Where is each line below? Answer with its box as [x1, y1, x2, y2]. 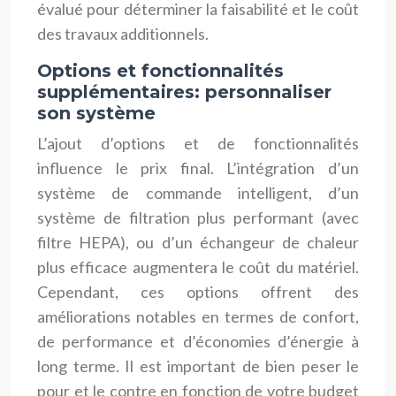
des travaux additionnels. [37, 23, 209, 43]
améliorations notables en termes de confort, [37, 306, 359, 326]
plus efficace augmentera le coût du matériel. [37, 256, 359, 277]
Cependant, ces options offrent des [37, 281, 359, 301]
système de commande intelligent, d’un [37, 182, 359, 202]
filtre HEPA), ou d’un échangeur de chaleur [37, 232, 359, 252]
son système [37, 102, 156, 124]
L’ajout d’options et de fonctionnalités [37, 133, 359, 153]
